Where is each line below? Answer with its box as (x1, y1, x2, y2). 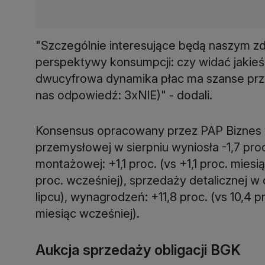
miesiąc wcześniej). (35, 206, 140, 221)
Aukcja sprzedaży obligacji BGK (35, 241, 241, 258)
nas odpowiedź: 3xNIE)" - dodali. (35, 88, 212, 102)
